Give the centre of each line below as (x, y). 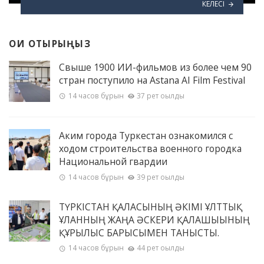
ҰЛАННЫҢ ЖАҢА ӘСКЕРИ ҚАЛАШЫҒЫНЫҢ (154, 220)
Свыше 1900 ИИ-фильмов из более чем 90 (155, 67)
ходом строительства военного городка (150, 149)
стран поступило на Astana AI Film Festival (152, 80)
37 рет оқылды (161, 95)
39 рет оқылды (161, 177)
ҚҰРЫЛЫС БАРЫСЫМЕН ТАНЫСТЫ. (139, 232)
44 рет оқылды (161, 247)
